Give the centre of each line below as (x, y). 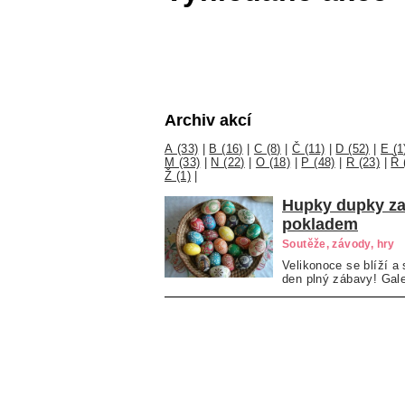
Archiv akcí (208, 121)
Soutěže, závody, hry (339, 244)
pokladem (320, 224)
